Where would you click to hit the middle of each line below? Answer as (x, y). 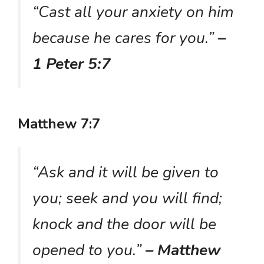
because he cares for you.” (125, 38)
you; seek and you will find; (127, 198)
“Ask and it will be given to (126, 172)
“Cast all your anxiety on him (133, 12)
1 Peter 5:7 (72, 64)
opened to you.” (89, 250)
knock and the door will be (124, 224)
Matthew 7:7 (59, 123)
